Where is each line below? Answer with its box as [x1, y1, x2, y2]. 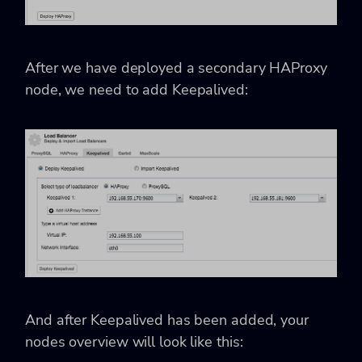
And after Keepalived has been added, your [25, 309, 309, 330]
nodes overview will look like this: [25, 331, 243, 351]
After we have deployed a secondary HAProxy [25, 57, 327, 78]
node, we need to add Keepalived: [25, 79, 248, 99]
